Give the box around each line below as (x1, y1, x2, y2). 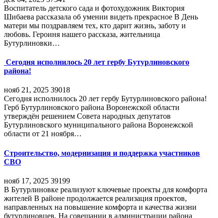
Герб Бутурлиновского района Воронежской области (4, 103, 180, 112)
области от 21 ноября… (4, 129, 82, 138)
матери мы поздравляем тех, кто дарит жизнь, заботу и (4, 21, 186, 30)
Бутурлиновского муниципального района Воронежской (4, 121, 193, 129)
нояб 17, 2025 (4, 176, 49, 185)
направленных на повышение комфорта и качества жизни (4, 202, 197, 211)
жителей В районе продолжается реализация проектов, (4, 194, 187, 202)
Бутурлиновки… (4, 38, 60, 47)
